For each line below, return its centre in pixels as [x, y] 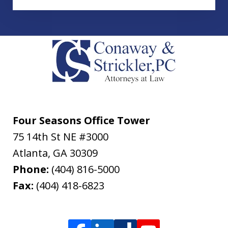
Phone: [32, 169]
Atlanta [30, 153]
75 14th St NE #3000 [61, 137]
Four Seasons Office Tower [81, 121]
